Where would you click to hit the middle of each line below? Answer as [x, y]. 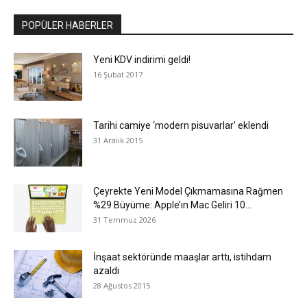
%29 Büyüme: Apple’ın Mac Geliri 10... [172, 205]
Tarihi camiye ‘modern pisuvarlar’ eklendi [181, 125]
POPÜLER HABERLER [67, 25]
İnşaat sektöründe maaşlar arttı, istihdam [182, 257]
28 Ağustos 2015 [122, 285]
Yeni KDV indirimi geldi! [142, 59]
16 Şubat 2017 [118, 74]
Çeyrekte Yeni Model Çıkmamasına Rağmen [188, 191]
